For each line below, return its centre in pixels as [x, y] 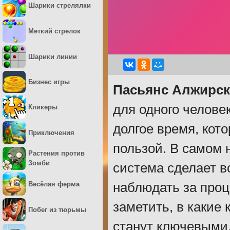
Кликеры [43, 107]
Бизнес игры [49, 82]
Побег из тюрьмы [57, 209]
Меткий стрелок [54, 31]
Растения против [56, 154]
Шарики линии [53, 57]
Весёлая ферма [54, 184]
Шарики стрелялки [60, 5]
